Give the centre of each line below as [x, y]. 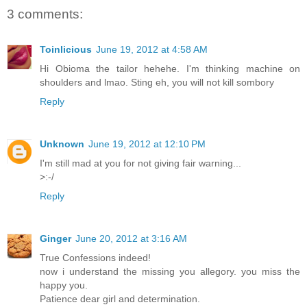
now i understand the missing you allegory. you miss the [170, 272]
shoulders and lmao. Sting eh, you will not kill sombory [157, 83]
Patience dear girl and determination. [120, 299]
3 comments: [45, 14]
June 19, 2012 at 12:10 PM [147, 144]
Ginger [56, 239]
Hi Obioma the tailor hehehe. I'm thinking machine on [170, 69]
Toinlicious [66, 50]
